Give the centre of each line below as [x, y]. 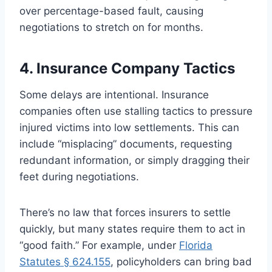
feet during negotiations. [79, 177]
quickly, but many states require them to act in [132, 229]
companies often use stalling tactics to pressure [136, 111]
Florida [196, 246]
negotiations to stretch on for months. [111, 28]
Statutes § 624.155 [65, 262]
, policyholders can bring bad [181, 262]
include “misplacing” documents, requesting [126, 144]
